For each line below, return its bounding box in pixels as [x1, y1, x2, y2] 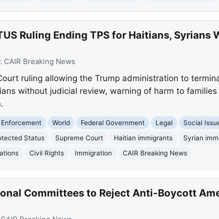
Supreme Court [55, 133, 104, 142]
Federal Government [81, 118, 145, 127]
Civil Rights [29, 149, 64, 157]
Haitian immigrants [114, 133, 173, 142]
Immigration [75, 149, 112, 157]
